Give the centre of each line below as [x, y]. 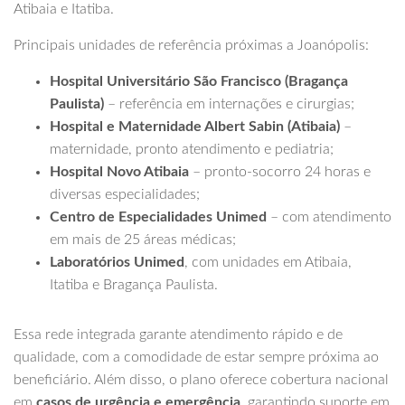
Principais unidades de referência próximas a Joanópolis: [191, 46]
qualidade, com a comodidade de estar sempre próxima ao [196, 358]
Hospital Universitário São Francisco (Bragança [199, 82]
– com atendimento [329, 217]
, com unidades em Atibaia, [268, 263]
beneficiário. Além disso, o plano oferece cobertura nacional [201, 380]
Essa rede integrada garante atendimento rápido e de [178, 335]
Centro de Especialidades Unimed [158, 217]
